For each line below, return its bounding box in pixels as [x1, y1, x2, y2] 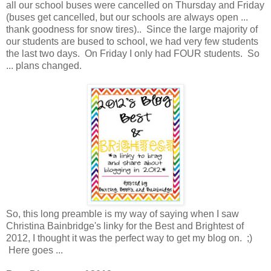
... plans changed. [6, 60, 82, 71]
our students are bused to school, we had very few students [6, 36, 258, 47]
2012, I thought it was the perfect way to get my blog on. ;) [6, 232, 252, 243]
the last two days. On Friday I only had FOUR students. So [6, 48, 260, 59]
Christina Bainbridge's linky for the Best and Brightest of [6, 220, 244, 231]
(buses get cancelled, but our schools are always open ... [6, 11, 248, 22]
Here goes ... [6, 244, 63, 255]
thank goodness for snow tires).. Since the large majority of [6, 24, 258, 34]
